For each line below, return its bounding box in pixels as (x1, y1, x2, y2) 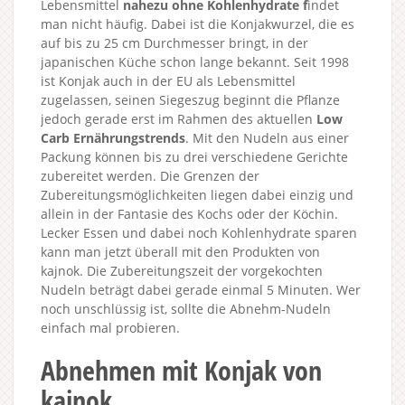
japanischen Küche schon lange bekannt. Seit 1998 (41, 52, 349, 71)
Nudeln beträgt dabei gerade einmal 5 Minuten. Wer (41, 280, 361, 298)
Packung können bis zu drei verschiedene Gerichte (41, 147, 348, 165)
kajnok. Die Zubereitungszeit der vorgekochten (41, 261, 323, 279)
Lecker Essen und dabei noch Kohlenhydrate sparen (41, 223, 357, 241)
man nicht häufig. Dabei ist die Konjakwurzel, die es (41, 14, 354, 33)
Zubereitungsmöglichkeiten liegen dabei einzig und (41, 185, 353, 203)
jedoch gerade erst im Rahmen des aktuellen (41, 109, 316, 127)
